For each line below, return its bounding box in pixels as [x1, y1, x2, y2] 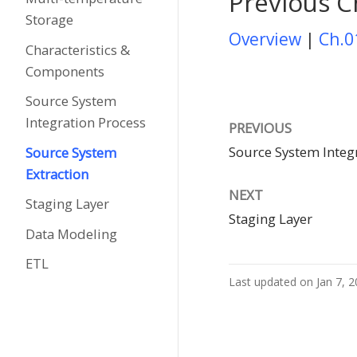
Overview [229, 28, 301, 50]
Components [25, 61, 104, 80]
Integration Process [25, 113, 146, 131]
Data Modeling [25, 224, 117, 243]
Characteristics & [25, 40, 130, 59]
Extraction [25, 164, 88, 183]
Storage [25, 10, 73, 29]
